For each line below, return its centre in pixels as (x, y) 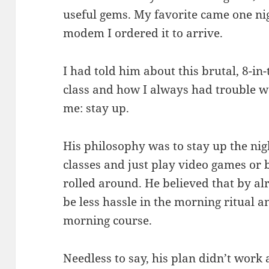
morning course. (108, 221)
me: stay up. (96, 108)
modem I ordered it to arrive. (143, 33)
